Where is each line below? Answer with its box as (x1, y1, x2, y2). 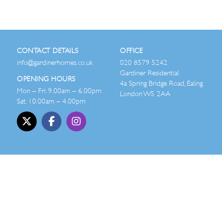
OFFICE (120, 47, 143, 55)
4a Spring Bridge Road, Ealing (120, 79, 203, 88)
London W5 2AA (120, 89, 170, 98)
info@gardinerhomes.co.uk (17, 58, 93, 67)
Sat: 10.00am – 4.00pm (17, 97, 86, 106)
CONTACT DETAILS (17, 47, 79, 55)
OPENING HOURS (17, 75, 76, 83)
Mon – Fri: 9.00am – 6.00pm (17, 86, 102, 95)
